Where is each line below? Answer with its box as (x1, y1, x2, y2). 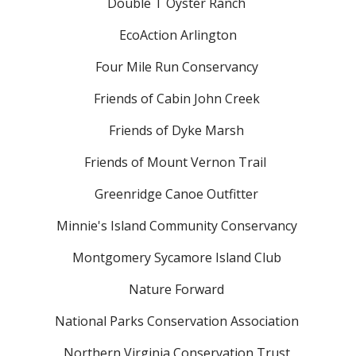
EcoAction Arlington (119, 25, 237, 44)
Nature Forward (129, 280, 227, 298)
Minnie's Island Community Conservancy (56, 216, 300, 234)
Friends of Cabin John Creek (93, 89, 263, 107)
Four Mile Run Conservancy (95, 57, 261, 75)
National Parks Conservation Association (54, 311, 302, 330)
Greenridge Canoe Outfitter (95, 184, 261, 203)
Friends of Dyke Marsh (109, 121, 247, 139)
